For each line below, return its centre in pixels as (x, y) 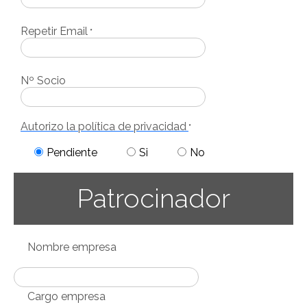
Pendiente (72, 152)
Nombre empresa (72, 247)
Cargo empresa (66, 296)
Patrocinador (153, 198)
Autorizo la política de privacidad (103, 126)
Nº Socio (43, 81)
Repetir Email (54, 31)
